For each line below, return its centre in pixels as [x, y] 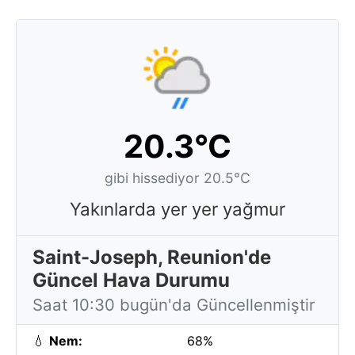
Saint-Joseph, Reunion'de [152, 257]
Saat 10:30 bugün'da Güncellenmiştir [174, 305]
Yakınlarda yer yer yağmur [177, 209]
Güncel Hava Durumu [131, 280]
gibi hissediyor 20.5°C [177, 178]
